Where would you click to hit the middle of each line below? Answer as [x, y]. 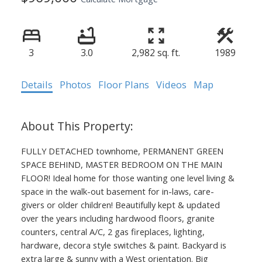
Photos [75, 84]
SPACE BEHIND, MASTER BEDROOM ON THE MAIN [121, 164]
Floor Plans [123, 84]
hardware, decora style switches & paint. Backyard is [123, 245]
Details [37, 84]
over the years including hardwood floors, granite [118, 218]
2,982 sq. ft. [156, 52]
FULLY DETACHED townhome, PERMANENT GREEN [122, 151]
